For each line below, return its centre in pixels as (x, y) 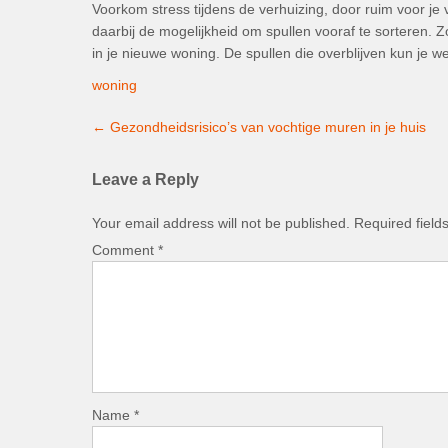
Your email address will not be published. (221, 223)
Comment (125, 250)
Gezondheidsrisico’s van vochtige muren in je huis (266, 127)
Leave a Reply (145, 179)
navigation (144, 138)
